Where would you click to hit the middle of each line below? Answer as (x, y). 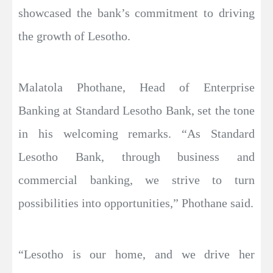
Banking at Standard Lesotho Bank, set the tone (136, 110)
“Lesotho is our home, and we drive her (136, 254)
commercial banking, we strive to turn (136, 179)
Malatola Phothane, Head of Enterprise (136, 87)
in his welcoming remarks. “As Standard (136, 133)
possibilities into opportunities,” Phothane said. (136, 203)
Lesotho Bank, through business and (136, 156)
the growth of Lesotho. (74, 36)
